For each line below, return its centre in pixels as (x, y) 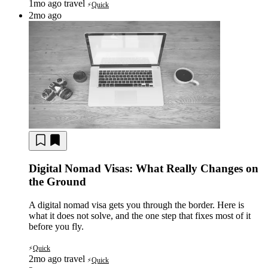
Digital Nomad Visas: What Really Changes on (144, 168)
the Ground (57, 181)
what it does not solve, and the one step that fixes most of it (140, 215)
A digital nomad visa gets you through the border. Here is (136, 205)
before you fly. (56, 226)
